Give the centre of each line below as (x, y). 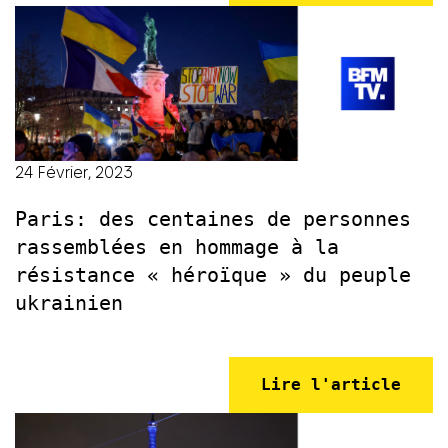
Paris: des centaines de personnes (213, 219)
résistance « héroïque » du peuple (213, 275)
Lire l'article (331, 385)
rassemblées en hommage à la (177, 247)
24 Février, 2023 (74, 173)
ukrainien (69, 303)
